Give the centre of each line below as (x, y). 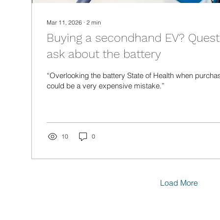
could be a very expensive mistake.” (106, 86)
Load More (179, 183)
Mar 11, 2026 (64, 22)
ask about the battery (104, 54)
